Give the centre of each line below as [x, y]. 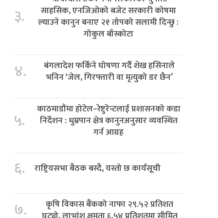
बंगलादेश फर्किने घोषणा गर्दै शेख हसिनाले [109, 65]
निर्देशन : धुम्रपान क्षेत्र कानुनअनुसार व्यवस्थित [109, 120]
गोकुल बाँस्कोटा [108, 34]
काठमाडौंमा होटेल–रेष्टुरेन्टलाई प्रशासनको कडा [109, 109]
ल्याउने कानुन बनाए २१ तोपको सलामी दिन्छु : [109, 22]
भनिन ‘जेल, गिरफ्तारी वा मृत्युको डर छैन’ [109, 77]
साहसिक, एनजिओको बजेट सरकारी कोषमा [108, 10]
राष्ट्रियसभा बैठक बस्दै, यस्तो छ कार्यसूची [98, 168]
